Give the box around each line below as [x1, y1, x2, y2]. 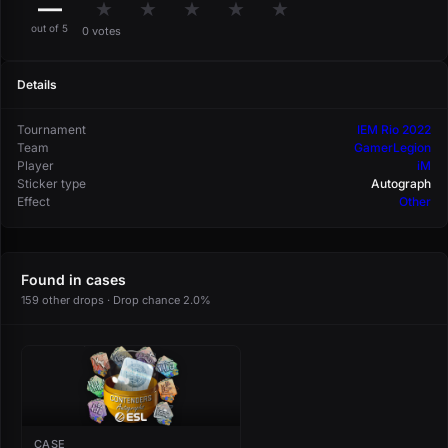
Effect [17, 194, 50, 210]
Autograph [371, 176, 431, 192]
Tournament [17, 122, 86, 138]
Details [17, 77, 57, 93]
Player [17, 158, 54, 174]
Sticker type [17, 176, 86, 192]
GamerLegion [354, 140, 431, 156]
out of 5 [31, 22, 68, 35]
